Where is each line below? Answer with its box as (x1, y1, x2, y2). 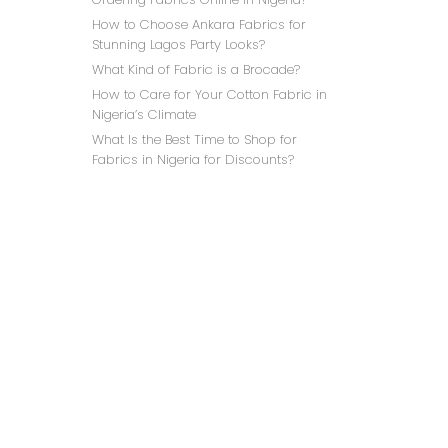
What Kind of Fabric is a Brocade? (92, 60, 300, 79)
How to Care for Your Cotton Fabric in (92, 85, 327, 104)
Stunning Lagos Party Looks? (92, 35, 265, 54)
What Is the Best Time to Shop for (92, 130, 297, 149)
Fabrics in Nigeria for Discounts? (92, 150, 294, 169)
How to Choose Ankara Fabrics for (92, 15, 306, 34)
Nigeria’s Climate (92, 105, 196, 124)
